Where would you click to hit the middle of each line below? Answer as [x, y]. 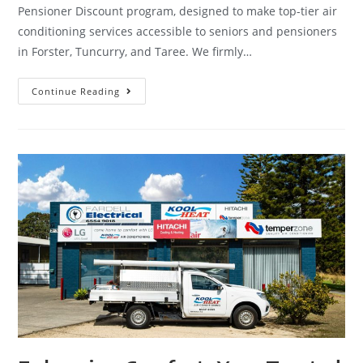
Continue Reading [76, 92]
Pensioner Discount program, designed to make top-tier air [178, 11]
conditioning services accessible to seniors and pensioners [178, 32]
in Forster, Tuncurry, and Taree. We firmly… [135, 52]
